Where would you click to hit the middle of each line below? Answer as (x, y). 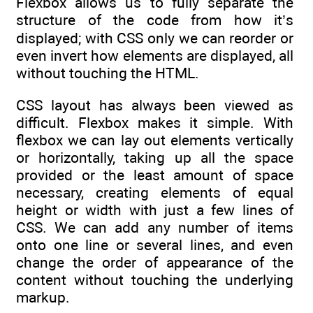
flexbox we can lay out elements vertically (155, 140)
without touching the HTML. (108, 73)
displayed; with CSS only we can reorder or (155, 38)
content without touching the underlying (155, 279)
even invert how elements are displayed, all (155, 55)
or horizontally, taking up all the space (155, 157)
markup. (43, 297)
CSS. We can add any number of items (155, 227)
